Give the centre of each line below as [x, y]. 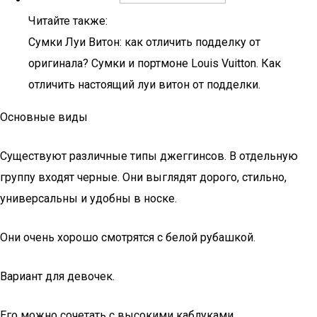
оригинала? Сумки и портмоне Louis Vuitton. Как [155, 63]
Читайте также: [68, 21]
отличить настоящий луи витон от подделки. [144, 85]
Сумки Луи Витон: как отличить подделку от [144, 42]
